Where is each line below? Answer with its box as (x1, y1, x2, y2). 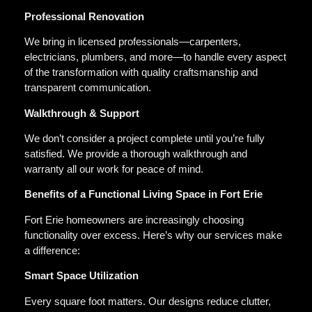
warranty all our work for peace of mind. (24, 163, 203, 175)
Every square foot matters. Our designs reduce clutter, (24, 295, 271, 307)
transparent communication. (24, 81, 151, 94)
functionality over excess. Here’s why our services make (24, 228, 282, 241)
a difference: (24, 244, 80, 256)
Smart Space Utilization (24, 270, 139, 282)
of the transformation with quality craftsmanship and (24, 66, 258, 79)
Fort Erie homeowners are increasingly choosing (24, 213, 244, 226)
